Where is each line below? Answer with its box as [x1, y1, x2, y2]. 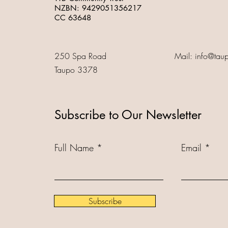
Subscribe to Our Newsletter [54, 107, 202, 123]
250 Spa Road [54, 50, 106, 62]
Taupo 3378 [54, 64, 98, 76]
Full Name [54, 141, 94, 154]
